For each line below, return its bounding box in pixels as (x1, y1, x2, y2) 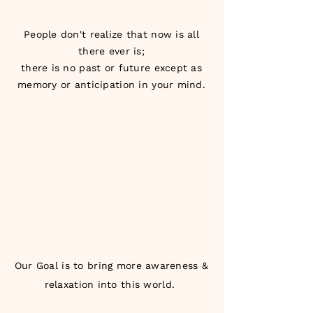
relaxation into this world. (44, 279, 179, 290)
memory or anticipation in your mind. (17, 79, 206, 90)
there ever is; (78, 45, 145, 57)
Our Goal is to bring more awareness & (14, 260, 209, 271)
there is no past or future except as (20, 62, 203, 73)
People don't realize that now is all (23, 29, 200, 40)
